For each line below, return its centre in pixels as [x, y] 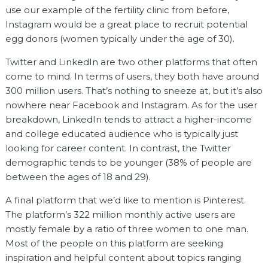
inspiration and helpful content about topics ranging [123, 257]
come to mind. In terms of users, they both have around [132, 76]
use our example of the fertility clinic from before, [117, 10]
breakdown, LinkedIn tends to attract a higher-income [128, 119]
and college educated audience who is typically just [121, 133]
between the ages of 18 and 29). [78, 176]
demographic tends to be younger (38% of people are [128, 162]
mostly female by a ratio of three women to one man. [127, 229]
